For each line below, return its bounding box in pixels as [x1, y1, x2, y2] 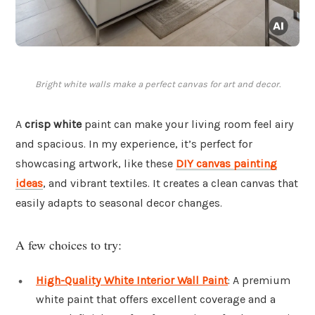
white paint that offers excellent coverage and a [36, 292, 276, 306]
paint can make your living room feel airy [82, 117, 294, 131]
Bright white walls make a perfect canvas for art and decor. [34, 79, 281, 90]
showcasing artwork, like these [15, 157, 176, 171]
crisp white [25, 117, 82, 131]
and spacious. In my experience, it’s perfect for [15, 137, 252, 151]
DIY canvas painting [176, 157, 277, 171]
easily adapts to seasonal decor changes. [15, 196, 222, 210]
